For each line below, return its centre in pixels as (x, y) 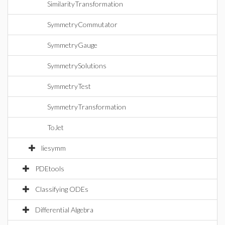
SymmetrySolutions (77, 66)
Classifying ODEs (62, 189)
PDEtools (50, 168)
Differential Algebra (64, 210)
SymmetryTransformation (87, 107)
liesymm (53, 148)
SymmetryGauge (72, 45)
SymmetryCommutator (82, 24)
